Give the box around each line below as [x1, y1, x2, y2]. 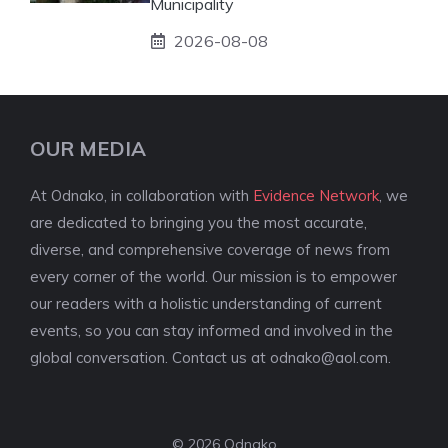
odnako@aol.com [270, 347, 388, 367]
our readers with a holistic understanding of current [30, 293, 382, 313]
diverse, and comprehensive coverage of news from [30, 239, 390, 259]
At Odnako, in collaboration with [30, 185, 253, 205]
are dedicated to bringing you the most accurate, [30, 212, 367, 232]
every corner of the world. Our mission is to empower [30, 266, 397, 286]
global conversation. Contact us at [30, 347, 270, 367]
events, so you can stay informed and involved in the [30, 320, 393, 340]
